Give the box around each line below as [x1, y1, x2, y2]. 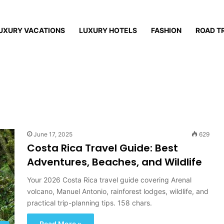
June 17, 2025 [33, 130, 72, 138]
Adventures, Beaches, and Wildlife [27, 155, 202, 169]
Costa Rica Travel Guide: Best [27, 141, 178, 155]
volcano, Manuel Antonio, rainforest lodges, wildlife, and [27, 187, 208, 195]
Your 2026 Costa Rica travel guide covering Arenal [27, 175, 191, 184]
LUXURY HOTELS [79, 26, 137, 34]
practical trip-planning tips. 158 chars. [27, 198, 152, 207]
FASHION [151, 26, 181, 34]
